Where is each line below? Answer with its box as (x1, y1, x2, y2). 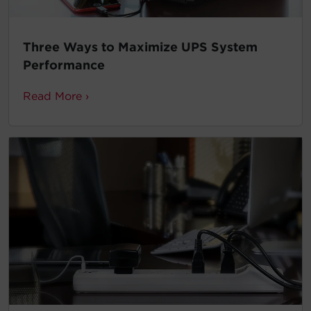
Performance (23, 57, 105, 72)
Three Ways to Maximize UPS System (23, 39, 258, 54)
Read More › (23, 89, 89, 103)
